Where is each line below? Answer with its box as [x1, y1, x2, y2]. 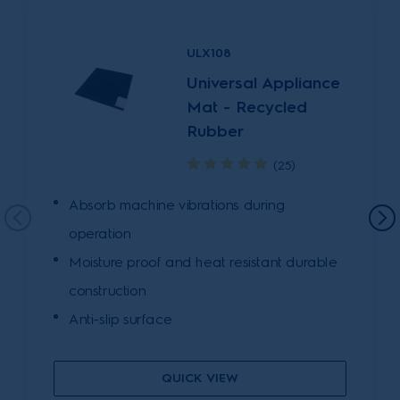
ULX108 [187, 45, 232, 61]
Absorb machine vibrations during [69, 196, 286, 213]
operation [69, 224, 131, 242]
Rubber [187, 121, 245, 141]
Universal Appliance [187, 72, 341, 93]
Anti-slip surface [69, 310, 172, 328]
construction [69, 281, 146, 299]
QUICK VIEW [162, 371, 238, 387]
